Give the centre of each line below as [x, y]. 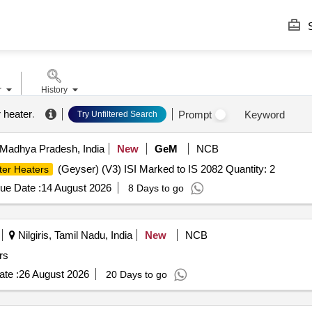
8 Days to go [156, 188]
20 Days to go [136, 274]
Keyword [264, 114]
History [54, 90]
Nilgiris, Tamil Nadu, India [73, 235]
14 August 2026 [76, 188]
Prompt [195, 114]
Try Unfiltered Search [117, 114]
